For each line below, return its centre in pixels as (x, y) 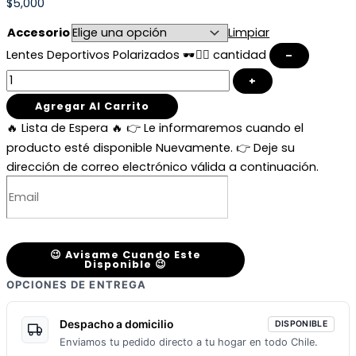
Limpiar (249, 33)
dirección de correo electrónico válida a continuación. (163, 167)
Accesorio (39, 33)
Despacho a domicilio (116, 324)
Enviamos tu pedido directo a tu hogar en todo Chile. (189, 342)
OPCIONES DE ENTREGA (76, 285)
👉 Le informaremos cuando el (215, 128)
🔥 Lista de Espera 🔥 (65, 128)
